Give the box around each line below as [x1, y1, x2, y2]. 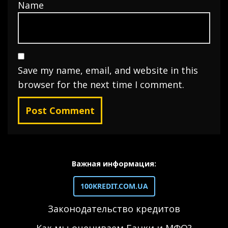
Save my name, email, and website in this [18, 64, 198, 76]
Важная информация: [72, 159, 156, 168]
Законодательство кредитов [48, 203, 180, 215]
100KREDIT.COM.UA [80, 181, 148, 191]
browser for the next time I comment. [18, 78, 184, 91]
